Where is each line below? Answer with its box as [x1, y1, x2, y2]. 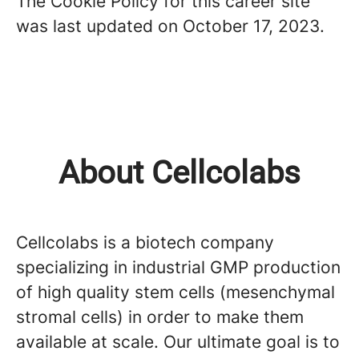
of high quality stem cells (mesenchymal [16, 282, 335, 302]
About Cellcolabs [58, 154, 301, 192]
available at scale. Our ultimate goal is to [16, 332, 340, 352]
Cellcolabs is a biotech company [16, 232, 274, 252]
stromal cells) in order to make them [16, 307, 304, 327]
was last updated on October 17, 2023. [16, 16, 325, 36]
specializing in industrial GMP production [16, 257, 341, 277]
